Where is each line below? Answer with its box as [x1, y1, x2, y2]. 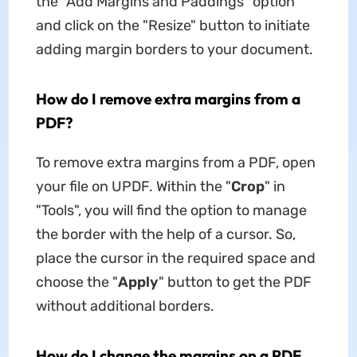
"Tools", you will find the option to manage [35, 201, 307, 219]
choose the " [35, 273, 118, 291]
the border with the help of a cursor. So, [35, 225, 296, 243]
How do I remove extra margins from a [35, 88, 300, 108]
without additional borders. [35, 296, 214, 315]
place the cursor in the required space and [35, 249, 316, 267]
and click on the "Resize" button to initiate [35, 16, 310, 34]
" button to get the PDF [158, 273, 312, 291]
